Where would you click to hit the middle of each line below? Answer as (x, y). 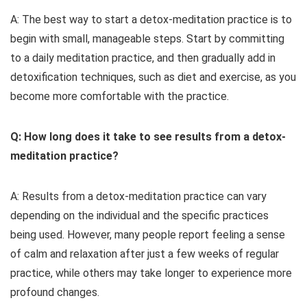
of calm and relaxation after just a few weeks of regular (145, 254)
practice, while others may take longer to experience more (151, 273)
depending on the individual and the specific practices (139, 216)
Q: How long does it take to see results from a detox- (148, 137)
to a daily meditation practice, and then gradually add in (143, 58)
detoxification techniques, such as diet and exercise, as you (153, 77)
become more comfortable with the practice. (120, 97)
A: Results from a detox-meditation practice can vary (138, 197)
